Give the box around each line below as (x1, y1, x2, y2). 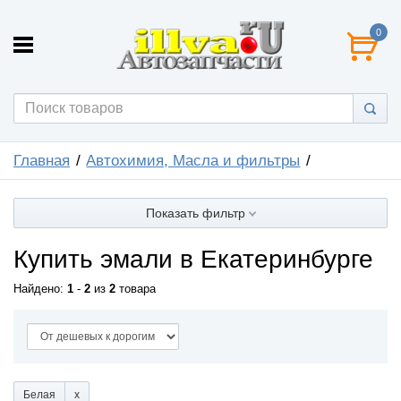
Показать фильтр (145, 205, 249, 220)
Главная (13, 151, 70, 169)
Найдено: (13, 282, 67, 295)
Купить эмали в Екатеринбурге (13, 244, 373, 273)
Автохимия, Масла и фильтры (86, 151, 301, 169)
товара (115, 282, 156, 295)
